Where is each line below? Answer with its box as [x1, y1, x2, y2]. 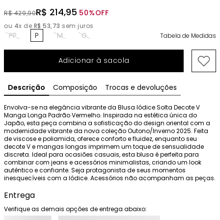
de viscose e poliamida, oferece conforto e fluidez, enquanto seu [4, 135, 197, 143]
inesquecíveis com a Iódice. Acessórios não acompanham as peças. [4, 174, 216, 183]
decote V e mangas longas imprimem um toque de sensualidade [4, 142, 204, 151]
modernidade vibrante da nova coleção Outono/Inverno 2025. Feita [4, 127, 208, 136]
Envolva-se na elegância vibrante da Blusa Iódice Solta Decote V [4, 103, 200, 112]
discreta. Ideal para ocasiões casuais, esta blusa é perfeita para [4, 150, 199, 159]
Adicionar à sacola [58, 55, 130, 66]
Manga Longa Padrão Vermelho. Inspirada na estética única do [4, 111, 197, 120]
